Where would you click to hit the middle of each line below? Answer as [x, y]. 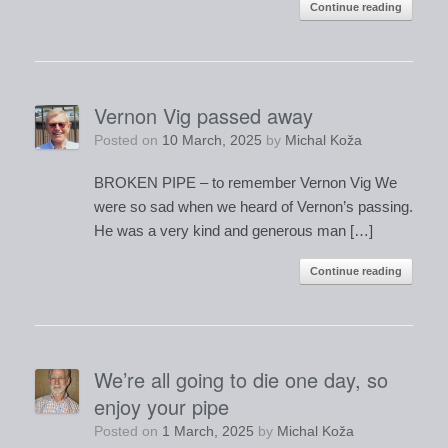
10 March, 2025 [211, 140]
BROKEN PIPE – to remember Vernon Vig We [245, 183]
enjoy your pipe [161, 407]
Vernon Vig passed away [203, 116]
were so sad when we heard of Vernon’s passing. [253, 207]
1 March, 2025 [207, 431]
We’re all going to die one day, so [240, 380]
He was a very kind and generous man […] [233, 231]
